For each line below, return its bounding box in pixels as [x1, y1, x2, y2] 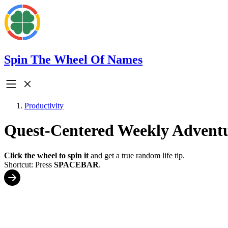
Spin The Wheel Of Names [4, 52, 142, 66]
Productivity [24, 101, 64, 110]
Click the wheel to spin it [4, 151, 89, 160]
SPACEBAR [54, 160, 99, 169]
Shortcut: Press [4, 160, 54, 169]
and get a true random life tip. [89, 151, 185, 160]
